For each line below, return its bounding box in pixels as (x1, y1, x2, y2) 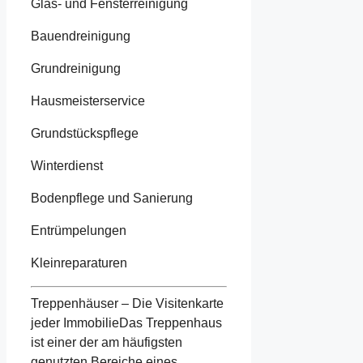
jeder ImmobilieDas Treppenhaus (31, 316, 222, 331)
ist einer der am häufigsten (31, 335, 182, 350)
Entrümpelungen (31, 224, 126, 238)
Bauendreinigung (31, 29, 130, 44)
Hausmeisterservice (31, 94, 145, 109)
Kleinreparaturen (31, 256, 127, 271)
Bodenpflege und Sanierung (31, 191, 193, 206)
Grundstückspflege (31, 126, 139, 141)
